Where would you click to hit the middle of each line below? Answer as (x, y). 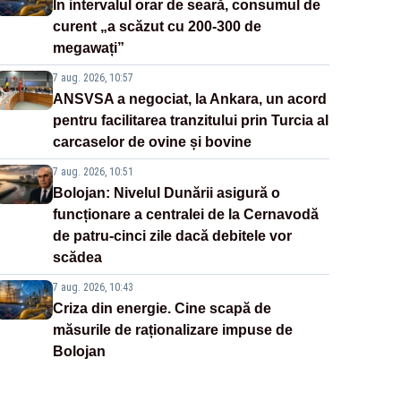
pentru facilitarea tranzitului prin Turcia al (190, 121)
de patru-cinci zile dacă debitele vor (172, 236)
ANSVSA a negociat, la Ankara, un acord (189, 99)
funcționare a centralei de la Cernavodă (185, 215)
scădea (77, 258)
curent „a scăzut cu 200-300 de (157, 27)
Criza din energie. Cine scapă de (162, 309)
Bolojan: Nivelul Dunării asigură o (166, 193)
